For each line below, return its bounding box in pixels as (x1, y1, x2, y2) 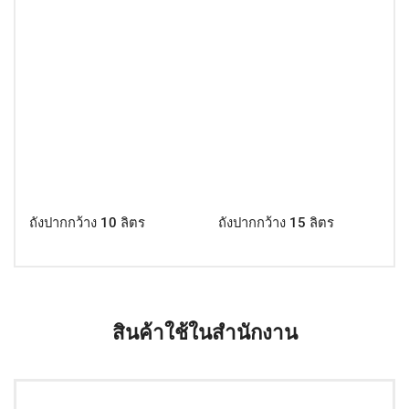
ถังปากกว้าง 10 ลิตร (29, 214, 145, 231)
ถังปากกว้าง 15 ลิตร (218, 214, 334, 231)
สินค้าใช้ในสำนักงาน (111, 320, 298, 344)
